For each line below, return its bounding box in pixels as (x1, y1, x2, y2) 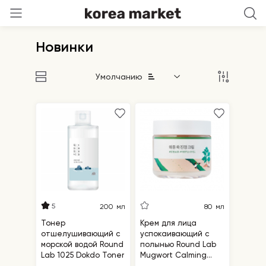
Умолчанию (96, 72, 142, 81)
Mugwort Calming (140, 250, 207, 259)
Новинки (36, 38, 93, 55)
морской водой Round (41, 239, 124, 249)
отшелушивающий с (41, 229, 121, 238)
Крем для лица (140, 218, 197, 227)
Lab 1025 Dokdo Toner (41, 250, 125, 259)
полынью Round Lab (140, 239, 217, 249)
